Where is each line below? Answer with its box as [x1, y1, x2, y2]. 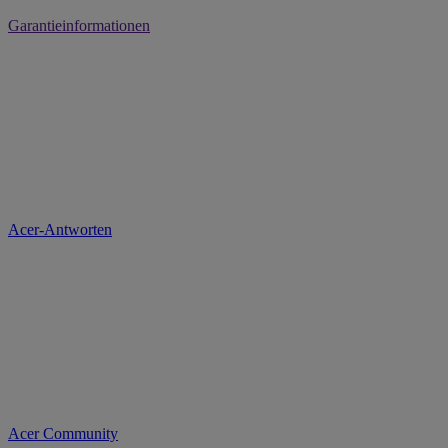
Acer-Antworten [8, 220, 112, 238]
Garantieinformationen [8, 16, 150, 34]
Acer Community [8, 424, 118, 442]
